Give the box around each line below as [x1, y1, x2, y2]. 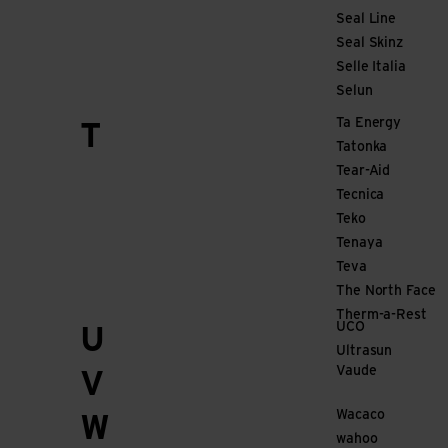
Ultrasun [336, 344, 393, 359]
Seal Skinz [336, 36, 403, 51]
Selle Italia [336, 60, 406, 75]
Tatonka [336, 140, 388, 155]
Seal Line [336, 12, 397, 27]
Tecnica [336, 188, 385, 203]
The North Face [336, 284, 436, 299]
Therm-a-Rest [336, 308, 427, 323]
